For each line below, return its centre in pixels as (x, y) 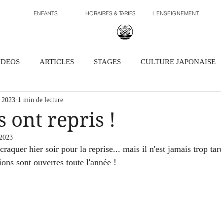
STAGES (107, 61)
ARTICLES (57, 61)
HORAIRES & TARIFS (110, 13)
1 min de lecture (40, 100)
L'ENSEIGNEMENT (176, 13)
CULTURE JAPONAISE (178, 61)
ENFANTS (45, 13)
